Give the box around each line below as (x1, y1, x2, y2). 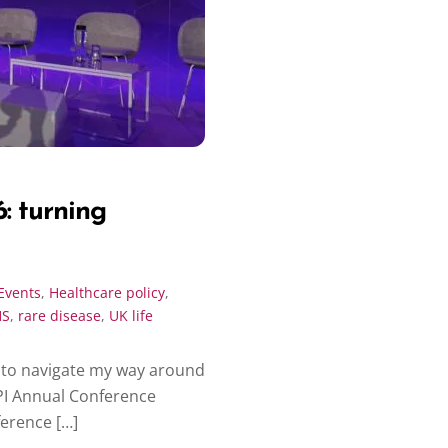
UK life (109, 305, 153, 325)
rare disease (18, 305, 101, 325)
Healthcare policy (49, 282, 165, 302)
